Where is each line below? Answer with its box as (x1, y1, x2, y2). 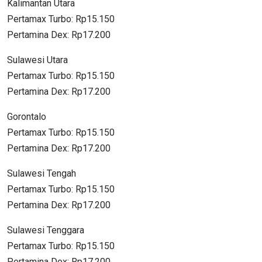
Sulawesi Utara (7, 54, 68, 65)
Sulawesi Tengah (7, 167, 76, 179)
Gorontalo (7, 111, 46, 122)
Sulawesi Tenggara (7, 224, 84, 236)
